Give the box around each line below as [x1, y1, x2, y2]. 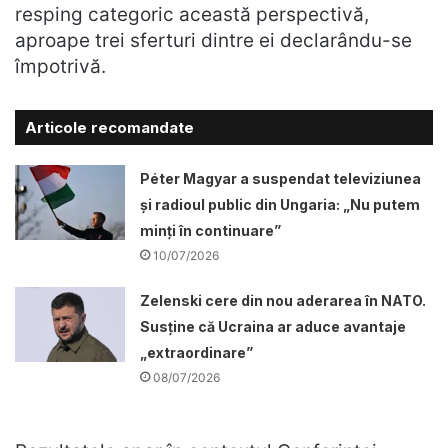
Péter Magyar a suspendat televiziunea [140, 170, 422, 188]
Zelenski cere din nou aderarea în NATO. [140, 292, 427, 310]
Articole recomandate [25, 118, 194, 138]
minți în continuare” [140, 222, 282, 240]
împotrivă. [15, 55, 106, 79]
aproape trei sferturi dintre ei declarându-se [15, 29, 412, 53]
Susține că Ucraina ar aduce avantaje [140, 318, 407, 336]
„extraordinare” [140, 344, 254, 362]
